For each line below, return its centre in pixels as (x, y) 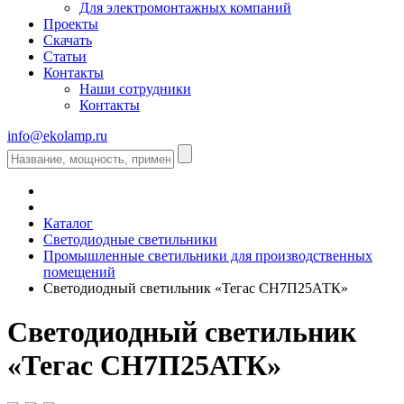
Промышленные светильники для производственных (208, 255)
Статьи (65, 56)
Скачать (68, 40)
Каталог (68, 223)
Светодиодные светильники (130, 239)
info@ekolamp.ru (57, 135)
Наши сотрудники (135, 88)
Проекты (71, 23)
